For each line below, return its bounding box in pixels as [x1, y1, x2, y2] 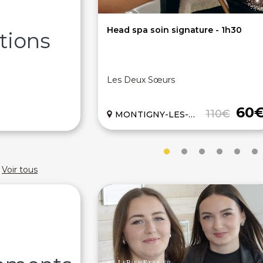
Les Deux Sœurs [107, 75, 175, 85]
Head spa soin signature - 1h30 [107, 25, 242, 35]
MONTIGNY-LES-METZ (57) [115, 109, 188, 120]
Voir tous [2, 164, 38, 175]
